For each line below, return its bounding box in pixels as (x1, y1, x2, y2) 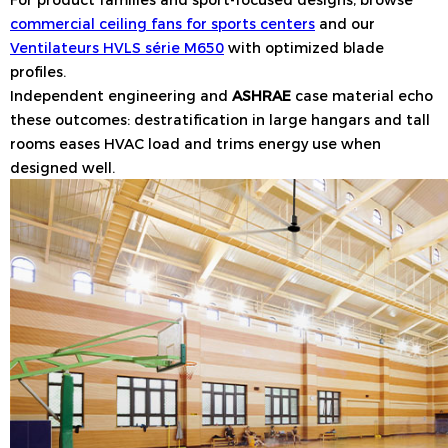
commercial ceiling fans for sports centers (10, 13, 315, 34)
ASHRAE (232, 85, 291, 106)
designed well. (10, 157, 115, 178)
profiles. (10, 61, 66, 82)
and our (315, 13, 375, 34)
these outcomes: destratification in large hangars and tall (10, 109, 430, 130)
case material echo (291, 85, 433, 106)
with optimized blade (224, 37, 384, 58)
